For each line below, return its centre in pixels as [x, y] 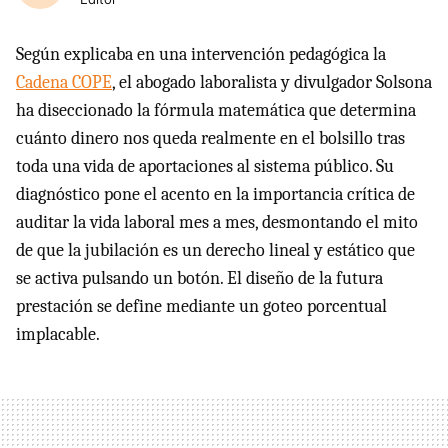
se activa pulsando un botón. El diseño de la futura [199, 279]
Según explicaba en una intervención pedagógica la [201, 55]
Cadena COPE [64, 83]
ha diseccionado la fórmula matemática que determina [216, 111]
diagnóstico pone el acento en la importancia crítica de [215, 195]
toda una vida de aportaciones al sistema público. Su [205, 167]
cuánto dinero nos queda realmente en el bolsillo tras [210, 139]
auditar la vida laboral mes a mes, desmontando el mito [217, 223]
